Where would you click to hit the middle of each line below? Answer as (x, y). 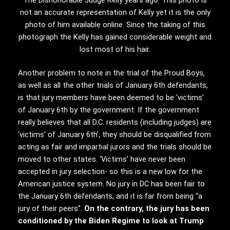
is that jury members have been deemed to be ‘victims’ (111, 98)
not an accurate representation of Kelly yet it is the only (115, 13)
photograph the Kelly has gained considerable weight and (115, 37)
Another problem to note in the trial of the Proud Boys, (111, 73)
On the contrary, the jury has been (147, 209)
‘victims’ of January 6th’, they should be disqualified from (114, 135)
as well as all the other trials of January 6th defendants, (113, 85)
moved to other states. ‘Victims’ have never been (102, 159)
